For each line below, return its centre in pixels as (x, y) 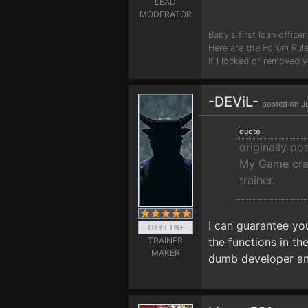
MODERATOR (165, 14)
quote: (251, 131)
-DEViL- (235, 102)
